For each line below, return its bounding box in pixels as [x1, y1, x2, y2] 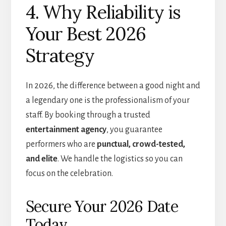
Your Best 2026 [25, 22, 146, 46]
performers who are [25, 140, 97, 149]
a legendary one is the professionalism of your [25, 96, 190, 105]
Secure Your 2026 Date [25, 197, 178, 216]
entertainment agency [25, 125, 106, 135]
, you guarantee [106, 125, 162, 135]
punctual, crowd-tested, [96, 140, 185, 149]
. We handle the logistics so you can [57, 154, 183, 164]
